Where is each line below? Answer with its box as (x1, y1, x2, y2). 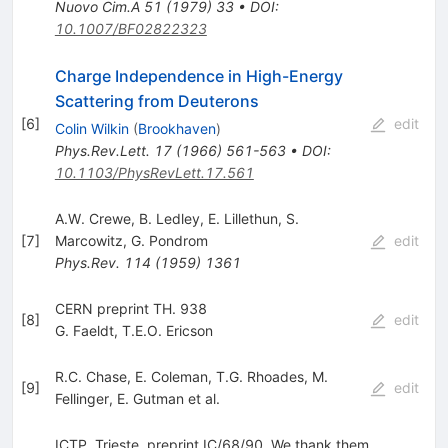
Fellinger (54, 389, 109, 407)
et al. (183, 389, 220, 407)
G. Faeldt (54, 321, 114, 339)
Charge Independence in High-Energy (54, 65, 343, 86)
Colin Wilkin (54, 119, 129, 137)
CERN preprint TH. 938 (54, 299, 207, 317)
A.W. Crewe (54, 209, 131, 227)
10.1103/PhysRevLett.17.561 (54, 163, 254, 181)
